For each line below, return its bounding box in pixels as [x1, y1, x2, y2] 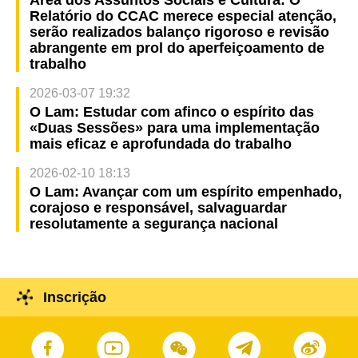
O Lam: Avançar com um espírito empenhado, [29, 183, 342, 200]
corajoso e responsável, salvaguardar [29, 199, 287, 216]
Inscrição [42, 289, 106, 306]
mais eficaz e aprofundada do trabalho [29, 135, 292, 152]
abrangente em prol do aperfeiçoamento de [29, 39, 324, 56]
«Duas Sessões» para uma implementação [29, 119, 320, 136]
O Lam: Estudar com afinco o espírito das [29, 103, 314, 120]
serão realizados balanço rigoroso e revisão [29, 23, 329, 40]
